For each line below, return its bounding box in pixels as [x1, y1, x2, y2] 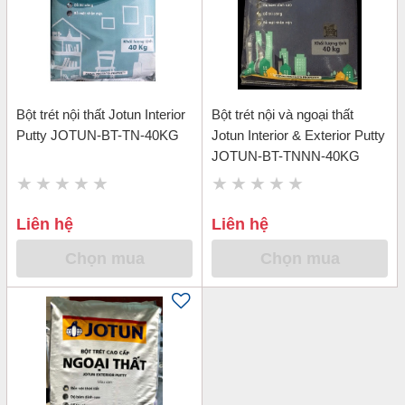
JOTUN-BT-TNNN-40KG [212, 148, 360, 165]
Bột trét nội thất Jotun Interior [16, 107, 185, 123]
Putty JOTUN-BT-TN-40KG [16, 127, 179, 144]
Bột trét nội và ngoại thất [212, 107, 353, 123]
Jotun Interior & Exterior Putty [212, 127, 385, 144]
